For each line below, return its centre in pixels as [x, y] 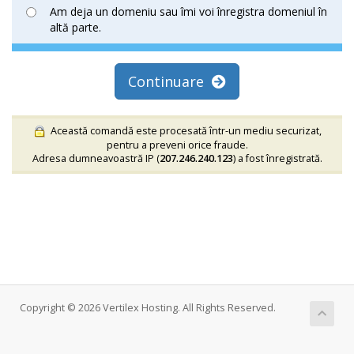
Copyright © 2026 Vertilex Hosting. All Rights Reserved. [148, 307]
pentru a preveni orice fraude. [177, 145]
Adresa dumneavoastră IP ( [96, 158]
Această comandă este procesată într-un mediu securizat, [184, 131]
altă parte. [75, 28]
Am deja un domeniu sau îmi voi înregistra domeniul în [188, 12]
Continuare [170, 82]
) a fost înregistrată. [277, 158]
